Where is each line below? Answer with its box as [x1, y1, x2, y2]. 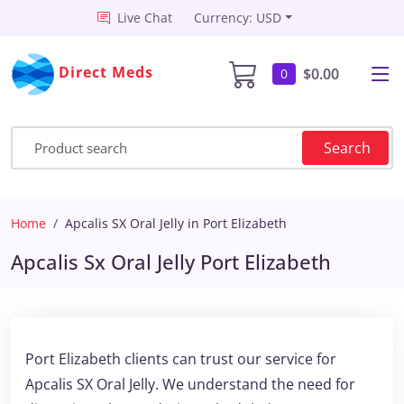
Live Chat [117, 9, 173, 26]
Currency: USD [194, 9, 282, 26]
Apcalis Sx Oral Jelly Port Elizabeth [11, 248, 331, 275]
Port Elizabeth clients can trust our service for [25, 349, 336, 369]
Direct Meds [59, 62, 154, 83]
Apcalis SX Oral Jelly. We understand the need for [25, 374, 355, 394]
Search [324, 138, 371, 158]
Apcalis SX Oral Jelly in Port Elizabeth [65, 215, 287, 232]
